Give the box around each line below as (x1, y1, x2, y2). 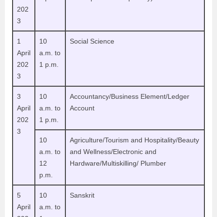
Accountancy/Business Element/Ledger (70, 93, 189, 100)
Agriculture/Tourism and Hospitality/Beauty (70, 136, 199, 144)
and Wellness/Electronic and (70, 148, 156, 155)
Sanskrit (70, 191, 94, 199)
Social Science (70, 37, 114, 45)
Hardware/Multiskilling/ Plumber (70, 159, 166, 167)
